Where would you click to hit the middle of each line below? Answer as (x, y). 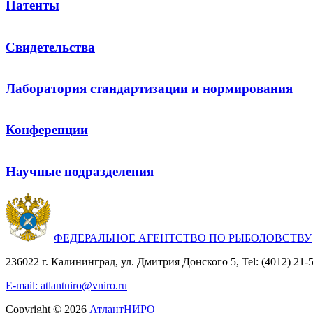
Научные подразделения (80, 171)
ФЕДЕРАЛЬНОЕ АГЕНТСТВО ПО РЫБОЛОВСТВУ (183, 238)
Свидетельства (50, 47)
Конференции (47, 130)
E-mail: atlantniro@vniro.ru (66, 285)
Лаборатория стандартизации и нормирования (149, 88)
